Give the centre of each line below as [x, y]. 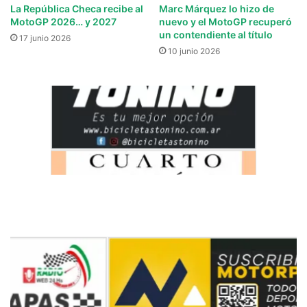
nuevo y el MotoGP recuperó [225, 21]
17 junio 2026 [45, 38]
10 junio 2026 [194, 51]
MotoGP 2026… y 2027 [63, 21]
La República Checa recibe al [77, 8]
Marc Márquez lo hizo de [217, 8]
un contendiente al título [216, 34]
